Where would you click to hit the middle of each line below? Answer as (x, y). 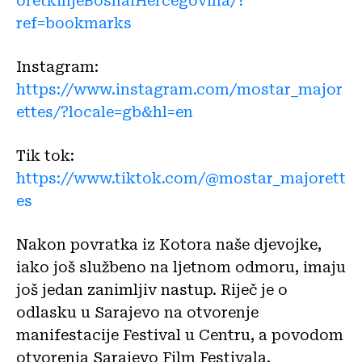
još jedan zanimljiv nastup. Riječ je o (152, 289)
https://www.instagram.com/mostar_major (179, 89)
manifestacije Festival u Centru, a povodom (180, 335)
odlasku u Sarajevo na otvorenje (137, 312)
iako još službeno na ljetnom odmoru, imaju (181, 267)
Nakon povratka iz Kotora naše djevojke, (169, 244)
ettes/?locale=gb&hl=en (105, 112)
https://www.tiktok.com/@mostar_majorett (181, 178)
